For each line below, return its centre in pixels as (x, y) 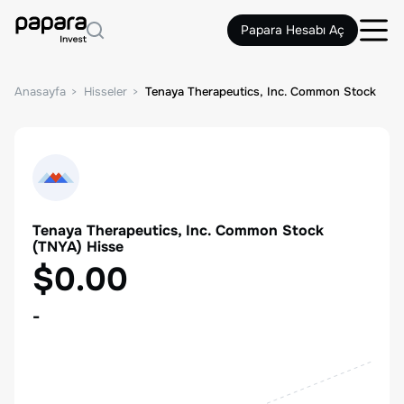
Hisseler (106, 92)
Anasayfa (40, 92)
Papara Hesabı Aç (293, 30)
